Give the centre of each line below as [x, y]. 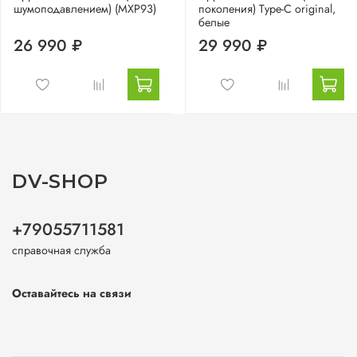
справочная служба [61, 251]
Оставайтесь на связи [72, 294]
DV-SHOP [61, 181]
